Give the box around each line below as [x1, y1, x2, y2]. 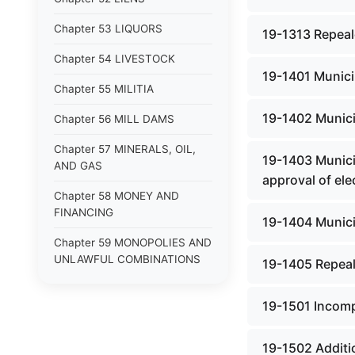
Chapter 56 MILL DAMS [54, 113, 174, 125]
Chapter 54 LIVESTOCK [54, 52, 175, 65]
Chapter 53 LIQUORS [54, 22, 162, 35]
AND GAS [54, 159, 102, 172]
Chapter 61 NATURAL [54, 313, 162, 326]
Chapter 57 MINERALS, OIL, [54, 143, 196, 155]
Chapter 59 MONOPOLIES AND [54, 236, 212, 249]
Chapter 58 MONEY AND [54, 189, 179, 202]
